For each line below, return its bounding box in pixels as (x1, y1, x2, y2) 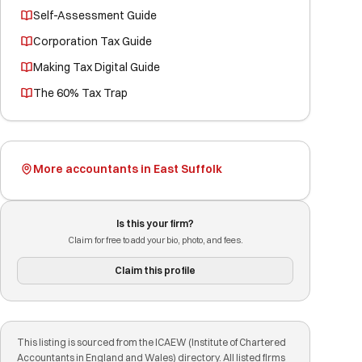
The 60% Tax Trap (33, 86, 128, 100)
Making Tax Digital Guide (33, 60, 160, 74)
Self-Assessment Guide (33, 8, 157, 23)
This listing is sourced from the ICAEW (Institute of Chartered (17, 336, 286, 348)
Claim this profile (115, 264, 196, 276)
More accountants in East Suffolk (33, 162, 222, 176)
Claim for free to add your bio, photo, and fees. (67, 234, 243, 246)
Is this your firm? (116, 217, 194, 229)
